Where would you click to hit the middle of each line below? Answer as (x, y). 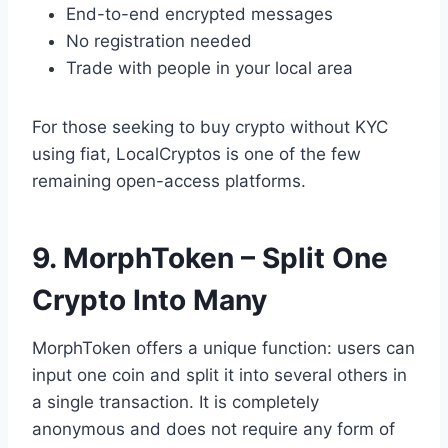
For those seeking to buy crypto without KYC (210, 126)
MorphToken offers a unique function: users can (223, 347)
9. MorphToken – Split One (210, 257)
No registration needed (159, 40)
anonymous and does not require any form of (213, 428)
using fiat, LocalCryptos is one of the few (196, 153)
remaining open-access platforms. (169, 180)
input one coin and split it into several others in (219, 374)
